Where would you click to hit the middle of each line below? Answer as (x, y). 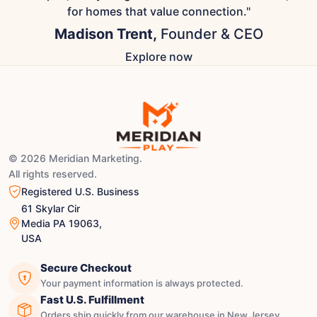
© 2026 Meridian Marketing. (75, 158)
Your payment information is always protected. (142, 283)
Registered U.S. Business (80, 192)
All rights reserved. (53, 174)
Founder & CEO (210, 34)
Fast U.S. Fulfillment (92, 300)
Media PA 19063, (62, 224)
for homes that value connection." (158, 12)
